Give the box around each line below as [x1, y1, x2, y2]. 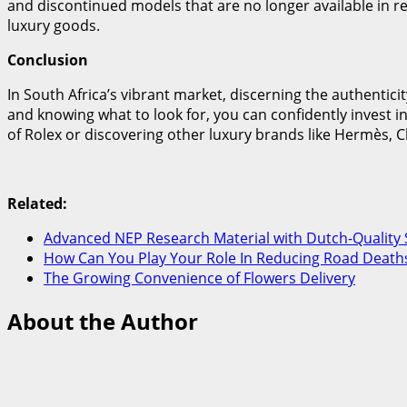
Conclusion [7, 49, 88, 70]
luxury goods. [7, 15, 100, 35]
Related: [7, 193, 67, 213]
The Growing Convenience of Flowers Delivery [44, 267, 355, 288]
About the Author [7, 305, 198, 336]
